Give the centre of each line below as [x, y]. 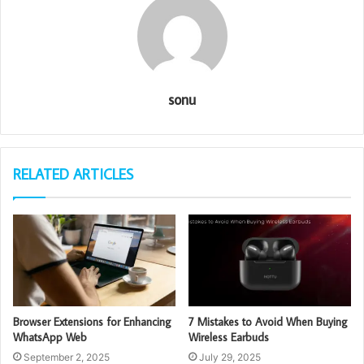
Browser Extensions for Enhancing [92, 321]
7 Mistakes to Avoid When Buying [268, 321]
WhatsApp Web [50, 337]
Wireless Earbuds [229, 337]
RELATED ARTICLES [73, 174]
